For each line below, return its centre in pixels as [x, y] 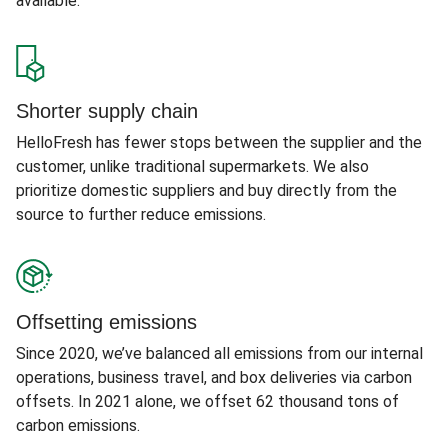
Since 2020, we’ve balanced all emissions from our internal [219, 353]
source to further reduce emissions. [141, 214]
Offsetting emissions [106, 322]
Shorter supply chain [107, 111]
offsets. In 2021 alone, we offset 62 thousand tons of [207, 401]
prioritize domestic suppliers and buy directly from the [206, 190]
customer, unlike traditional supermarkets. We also [192, 166]
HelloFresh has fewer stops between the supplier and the [219, 142]
